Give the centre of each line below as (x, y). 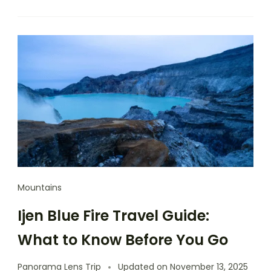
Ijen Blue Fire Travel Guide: (113, 215)
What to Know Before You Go (123, 240)
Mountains (40, 187)
